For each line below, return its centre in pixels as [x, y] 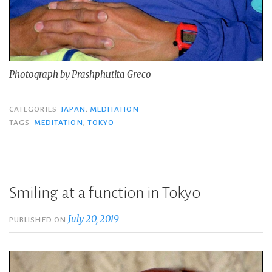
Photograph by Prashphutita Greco [80, 75]
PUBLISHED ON [39, 219]
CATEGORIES [34, 109]
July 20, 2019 [94, 219]
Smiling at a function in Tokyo [105, 193]
